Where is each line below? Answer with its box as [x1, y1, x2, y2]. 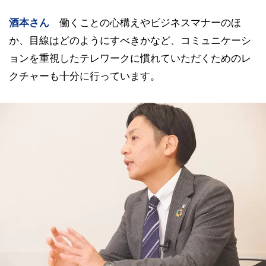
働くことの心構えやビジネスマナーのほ [59, 17, 241, 29]
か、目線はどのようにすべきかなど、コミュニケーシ [9, 34, 251, 47]
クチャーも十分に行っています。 [9, 70, 160, 83]
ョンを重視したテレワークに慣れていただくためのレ [9, 52, 251, 65]
